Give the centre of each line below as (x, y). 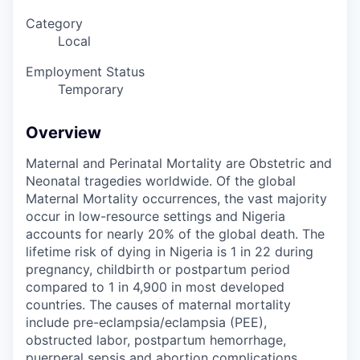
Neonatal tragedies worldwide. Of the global (161, 181)
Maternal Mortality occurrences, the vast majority (176, 199)
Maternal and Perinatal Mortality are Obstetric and (179, 164)
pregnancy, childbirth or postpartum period (158, 270)
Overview (63, 133)
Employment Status (85, 72)
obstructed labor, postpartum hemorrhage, (156, 340)
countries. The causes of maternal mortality (158, 305)
